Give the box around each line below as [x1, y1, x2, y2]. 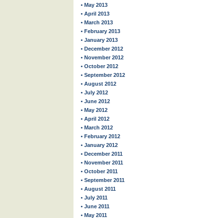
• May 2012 [81, 107, 108, 113]
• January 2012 [81, 142, 118, 148]
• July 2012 [81, 90, 108, 95]
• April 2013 [81, 11, 109, 17]
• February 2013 [81, 28, 120, 34]
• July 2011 [81, 195, 108, 200]
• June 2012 [81, 98, 110, 104]
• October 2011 [81, 168, 118, 174]
